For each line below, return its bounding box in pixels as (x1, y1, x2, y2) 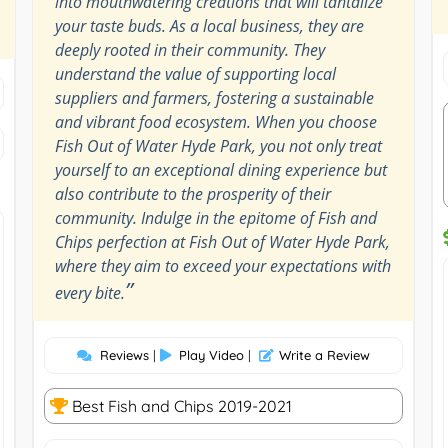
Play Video (178, 346, 244, 363)
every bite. (54, 281, 125, 304)
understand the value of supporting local (54, 62, 336, 85)
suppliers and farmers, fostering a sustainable (54, 86, 374, 109)
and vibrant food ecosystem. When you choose (54, 110, 377, 133)
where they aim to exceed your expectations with (54, 254, 391, 277)
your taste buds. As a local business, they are (54, 14, 364, 37)
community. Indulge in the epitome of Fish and (54, 206, 377, 229)
